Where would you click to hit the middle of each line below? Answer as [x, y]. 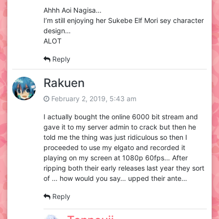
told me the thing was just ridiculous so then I [115, 137]
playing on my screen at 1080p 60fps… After [116, 158]
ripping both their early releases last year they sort [124, 168]
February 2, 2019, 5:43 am [93, 99]
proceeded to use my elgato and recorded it [114, 148]
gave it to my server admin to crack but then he [120, 127]
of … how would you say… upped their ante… [115, 178]
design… [57, 31]
